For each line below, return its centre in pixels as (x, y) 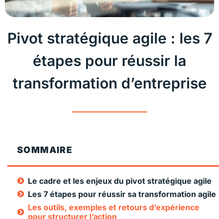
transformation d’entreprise (109, 83)
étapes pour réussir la (109, 61)
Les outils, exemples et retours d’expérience (114, 207)
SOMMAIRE (45, 150)
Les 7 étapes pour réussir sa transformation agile (122, 194)
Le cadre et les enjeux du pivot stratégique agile (120, 181)
